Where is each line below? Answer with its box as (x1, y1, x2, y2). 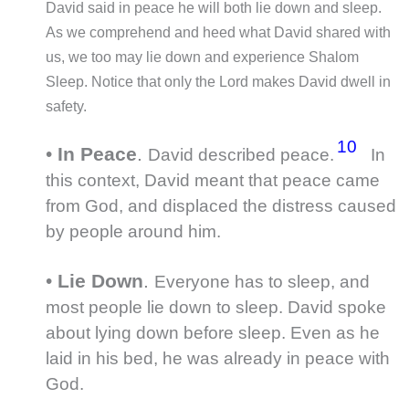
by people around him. (46, 222, 225, 242)
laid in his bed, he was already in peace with (46, 348, 390, 368)
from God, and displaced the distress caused (46, 196, 396, 216)
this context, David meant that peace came (46, 171, 380, 191)
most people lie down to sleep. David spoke (46, 297, 386, 317)
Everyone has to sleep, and (154, 271, 370, 291)
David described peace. (148, 145, 339, 165)
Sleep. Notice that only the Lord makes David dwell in (46, 73, 391, 89)
